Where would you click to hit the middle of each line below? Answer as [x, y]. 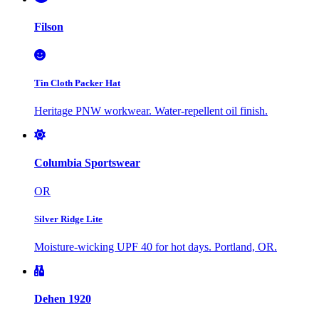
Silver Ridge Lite [68, 219]
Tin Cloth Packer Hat [77, 83]
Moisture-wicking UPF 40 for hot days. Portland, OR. [156, 246]
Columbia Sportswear [87, 163]
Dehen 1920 [63, 299]
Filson [49, 27]
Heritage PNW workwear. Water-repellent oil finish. [151, 111]
